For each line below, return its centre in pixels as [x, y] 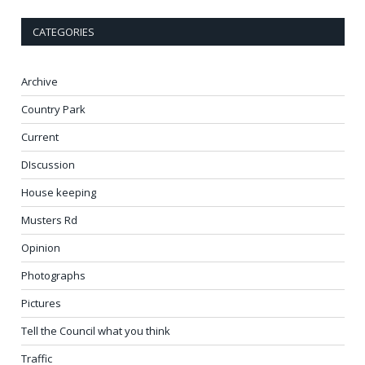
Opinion [41, 248]
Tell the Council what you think [96, 331]
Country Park [53, 110]
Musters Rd [49, 220]
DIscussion [48, 165]
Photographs [53, 276]
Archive [40, 82]
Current [40, 137]
